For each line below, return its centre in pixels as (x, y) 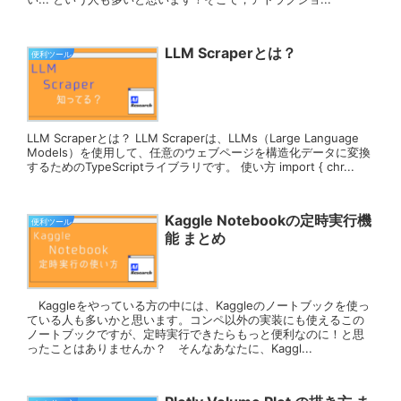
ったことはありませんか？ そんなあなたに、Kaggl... (170, 349)
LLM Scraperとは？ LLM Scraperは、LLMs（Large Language (193, 138)
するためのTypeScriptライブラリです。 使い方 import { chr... (191, 167)
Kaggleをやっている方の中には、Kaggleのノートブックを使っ (198, 306)
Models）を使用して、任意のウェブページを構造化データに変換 (199, 153)
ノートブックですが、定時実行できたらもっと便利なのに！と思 (196, 334)
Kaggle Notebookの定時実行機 (268, 220)
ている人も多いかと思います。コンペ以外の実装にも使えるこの (196, 320)
